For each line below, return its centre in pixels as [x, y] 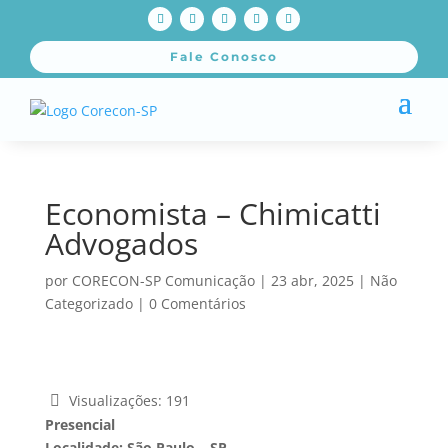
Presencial [81, 424]
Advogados [121, 244]
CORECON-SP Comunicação [163, 281]
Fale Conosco [224, 57]
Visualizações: [115, 401]
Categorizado [88, 304]
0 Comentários [197, 304]
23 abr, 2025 [312, 281]
